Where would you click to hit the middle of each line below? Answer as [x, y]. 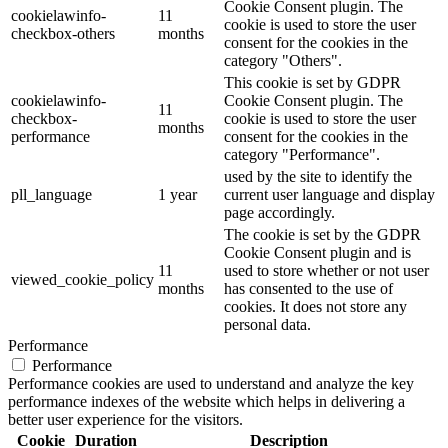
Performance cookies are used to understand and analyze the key [211, 383]
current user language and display [329, 194]
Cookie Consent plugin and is [317, 252]
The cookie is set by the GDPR [322, 234]
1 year [177, 194]
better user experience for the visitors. [125, 419]
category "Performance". [302, 154]
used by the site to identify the [318, 176]
